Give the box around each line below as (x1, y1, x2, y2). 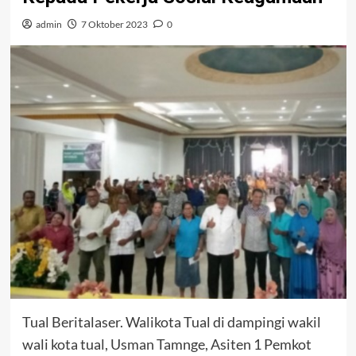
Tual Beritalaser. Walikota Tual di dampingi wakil (21, 313, 321, 331)
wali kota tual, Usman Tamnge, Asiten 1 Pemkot (21, 335, 311, 354)
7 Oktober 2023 (80, 18, 148, 31)
